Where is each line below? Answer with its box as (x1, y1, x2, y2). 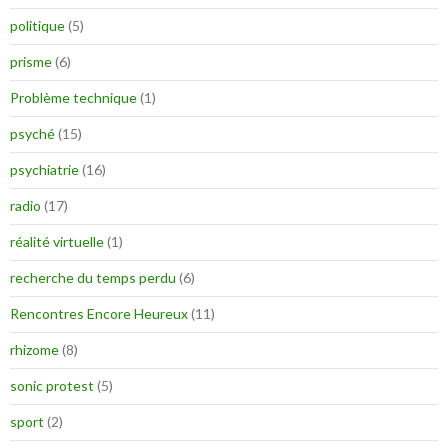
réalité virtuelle (10, 233, 104, 251)
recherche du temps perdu (10, 269, 176, 287)
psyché (10, 125, 55, 143)
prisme (10, 53, 52, 71)
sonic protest (10, 377, 94, 395)
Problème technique (10, 89, 137, 107)
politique (10, 17, 65, 35)
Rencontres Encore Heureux (10, 305, 188, 323)
